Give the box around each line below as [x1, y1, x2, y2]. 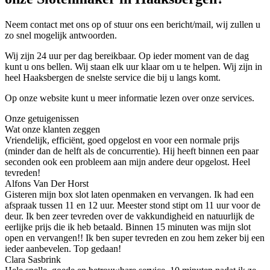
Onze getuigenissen [5, 113, 79, 124]
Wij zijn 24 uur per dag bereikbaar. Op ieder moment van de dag [5, 51, 249, 61]
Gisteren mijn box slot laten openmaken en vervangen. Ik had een [5, 189, 254, 200]
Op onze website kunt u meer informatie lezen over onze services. [5, 93, 254, 104]
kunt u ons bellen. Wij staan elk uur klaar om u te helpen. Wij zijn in [5, 61, 262, 72]
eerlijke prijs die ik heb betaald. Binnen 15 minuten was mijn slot [5, 222, 251, 233]
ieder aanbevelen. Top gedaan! [5, 243, 121, 254]
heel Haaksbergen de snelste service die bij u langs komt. [5, 72, 221, 83]
